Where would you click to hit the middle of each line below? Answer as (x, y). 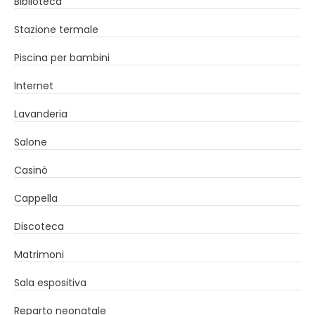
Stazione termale (56, 29)
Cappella (36, 198)
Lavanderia (41, 114)
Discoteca (39, 226)
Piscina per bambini (62, 57)
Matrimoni (39, 254)
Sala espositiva (50, 282)
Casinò (31, 170)
